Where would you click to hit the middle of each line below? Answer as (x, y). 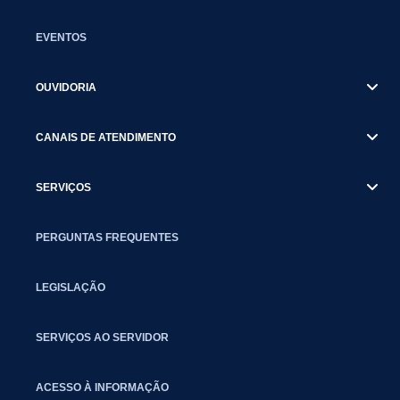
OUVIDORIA (66, 87)
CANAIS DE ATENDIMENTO (106, 137)
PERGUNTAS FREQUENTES (107, 237)
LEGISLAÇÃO (71, 287)
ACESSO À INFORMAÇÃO (102, 387)
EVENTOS (61, 37)
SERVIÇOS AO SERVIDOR (102, 337)
